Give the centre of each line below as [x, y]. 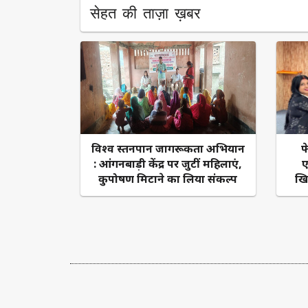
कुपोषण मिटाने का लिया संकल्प [168, 178]
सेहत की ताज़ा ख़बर [145, 13]
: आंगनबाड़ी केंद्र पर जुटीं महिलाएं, [168, 163]
